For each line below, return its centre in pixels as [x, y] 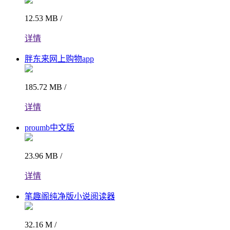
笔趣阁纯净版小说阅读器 [70, 197]
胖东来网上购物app [59, 59]
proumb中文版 [50, 128]
